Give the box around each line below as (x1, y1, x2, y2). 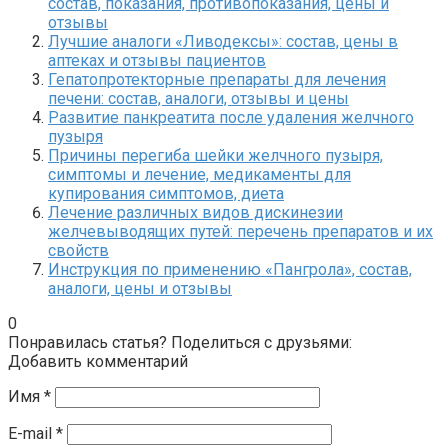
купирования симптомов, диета (48, 183, 284, 203)
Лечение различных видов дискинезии (48, 202, 343, 222)
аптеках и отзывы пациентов (48, 50, 266, 70)
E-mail (8, 423, 56, 443)
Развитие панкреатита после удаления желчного (48, 107, 414, 127)
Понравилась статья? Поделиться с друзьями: (8, 332, 352, 352)
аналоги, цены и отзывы (48, 278, 232, 298)
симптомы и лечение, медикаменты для (48, 164, 351, 184)
